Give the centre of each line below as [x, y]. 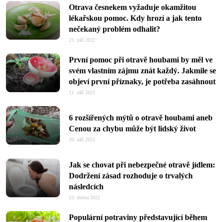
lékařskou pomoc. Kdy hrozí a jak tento [135, 18]
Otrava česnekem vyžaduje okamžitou [133, 7]
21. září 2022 [82, 92]
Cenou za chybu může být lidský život [132, 129]
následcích [86, 187]
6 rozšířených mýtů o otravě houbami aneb [141, 118]
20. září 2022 [82, 139]
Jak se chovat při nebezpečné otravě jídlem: [142, 165]
